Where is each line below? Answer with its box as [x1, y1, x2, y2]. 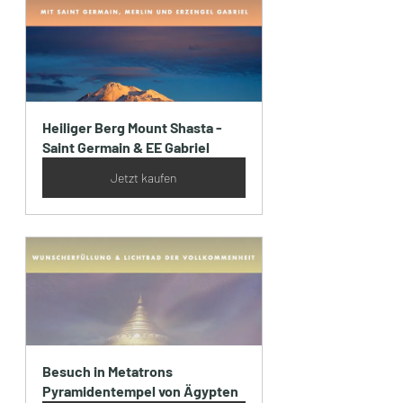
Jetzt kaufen [111, 170, 177, 186]
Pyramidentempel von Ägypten [42, 382, 238, 400]
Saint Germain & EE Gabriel [42, 139, 210, 157]
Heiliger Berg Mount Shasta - [42, 119, 225, 137]
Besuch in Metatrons [42, 363, 175, 381]
